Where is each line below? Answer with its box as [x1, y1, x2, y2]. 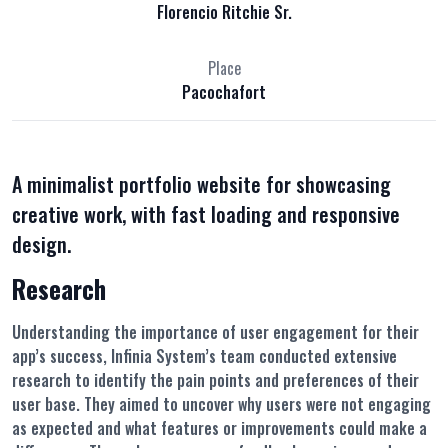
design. [12, 229, 71, 260]
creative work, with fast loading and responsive [12, 199, 400, 230]
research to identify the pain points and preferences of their [12, 368, 419, 393]
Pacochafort [182, 80, 266, 105]
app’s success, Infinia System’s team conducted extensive [12, 344, 397, 369]
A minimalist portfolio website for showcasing [12, 169, 391, 200]
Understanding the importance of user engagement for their [12, 320, 419, 345]
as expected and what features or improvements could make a [12, 416, 427, 441]
